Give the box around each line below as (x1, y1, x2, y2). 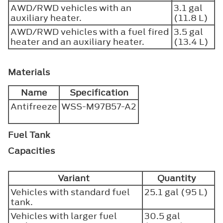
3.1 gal (174, 1, 203, 14)
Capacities (8, 144, 55, 157)
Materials (8, 66, 50, 78)
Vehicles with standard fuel (10, 186, 130, 198)
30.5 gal (144, 210, 180, 222)
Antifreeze (10, 100, 57, 112)
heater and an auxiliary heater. (10, 35, 148, 48)
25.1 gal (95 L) (144, 186, 208, 198)
